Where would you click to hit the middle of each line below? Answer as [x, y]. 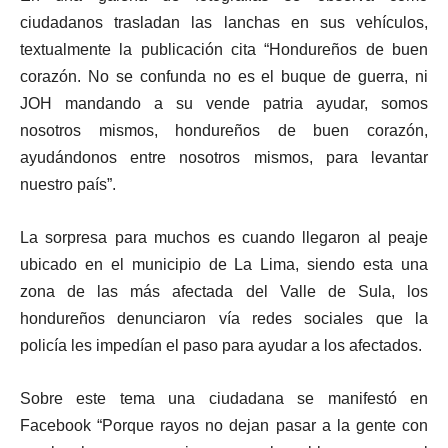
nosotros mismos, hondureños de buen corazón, [224, 130]
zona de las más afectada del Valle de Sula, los [224, 291]
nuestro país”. [68, 184]
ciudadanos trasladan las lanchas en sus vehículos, [224, 22]
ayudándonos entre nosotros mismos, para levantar [224, 157]
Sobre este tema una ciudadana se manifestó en [224, 398]
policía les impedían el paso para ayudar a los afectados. [221, 345]
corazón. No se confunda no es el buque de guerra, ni [224, 76]
